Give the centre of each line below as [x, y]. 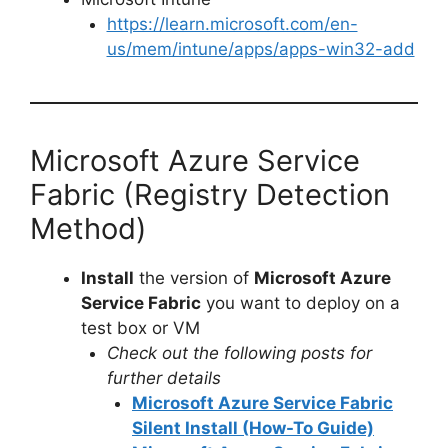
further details [163, 377]
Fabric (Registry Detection [210, 194]
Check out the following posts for [239, 352]
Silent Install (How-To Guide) [253, 427]
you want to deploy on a [300, 302]
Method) [88, 228]
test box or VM [140, 327]
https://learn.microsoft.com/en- [232, 23]
